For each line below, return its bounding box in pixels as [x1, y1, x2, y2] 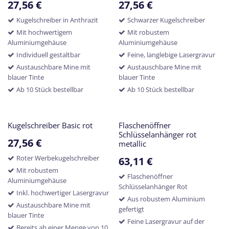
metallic [118, 139, 146, 149]
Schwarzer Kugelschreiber [127, 15, 205, 25]
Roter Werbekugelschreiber [16, 153, 99, 163]
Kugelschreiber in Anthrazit [16, 15, 98, 25]
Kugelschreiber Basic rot [8, 120, 93, 131]
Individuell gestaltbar [16, 50, 80, 59]
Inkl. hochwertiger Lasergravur [16, 188, 109, 197]
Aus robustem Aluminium [127, 194, 205, 203]
